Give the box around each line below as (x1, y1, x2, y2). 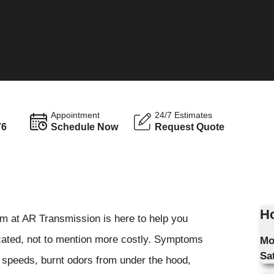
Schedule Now (51, 121, 119, 132)
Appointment (51, 110, 100, 120)
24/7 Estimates (155, 110, 213, 120)
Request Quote (155, 121, 225, 132)
